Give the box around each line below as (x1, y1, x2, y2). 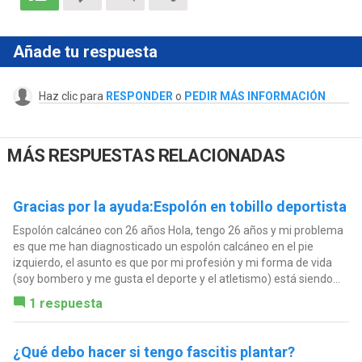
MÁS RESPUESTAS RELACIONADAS (7, 145, 285, 166)
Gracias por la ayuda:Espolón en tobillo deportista (12, 198, 347, 216)
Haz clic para (38, 89, 106, 103)
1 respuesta (28, 296, 103, 312)
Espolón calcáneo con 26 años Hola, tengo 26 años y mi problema (12, 224, 343, 238)
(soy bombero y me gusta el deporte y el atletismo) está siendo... (12, 272, 340, 286)
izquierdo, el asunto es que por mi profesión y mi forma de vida (12, 256, 332, 270)
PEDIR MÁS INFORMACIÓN (183, 89, 326, 103)
